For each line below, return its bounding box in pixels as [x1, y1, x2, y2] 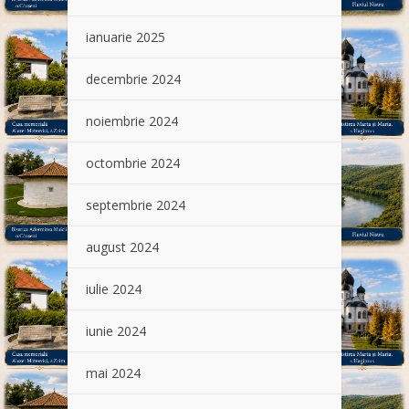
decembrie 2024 [86, 70, 181, 89]
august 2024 [86, 238, 159, 257]
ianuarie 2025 [86, 28, 165, 47]
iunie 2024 [86, 322, 146, 341]
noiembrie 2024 [86, 112, 178, 131]
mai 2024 [86, 364, 141, 383]
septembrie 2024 [86, 196, 185, 215]
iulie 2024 [86, 280, 142, 299]
